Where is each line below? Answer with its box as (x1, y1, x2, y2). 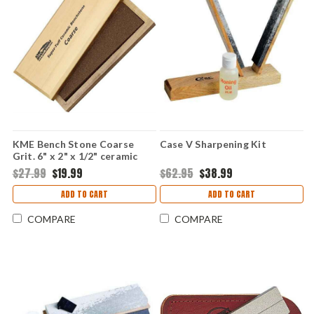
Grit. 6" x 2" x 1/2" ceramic (12, 149, 138, 162)
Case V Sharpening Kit (159, 137, 266, 150)
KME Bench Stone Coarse (12, 137, 134, 150)
